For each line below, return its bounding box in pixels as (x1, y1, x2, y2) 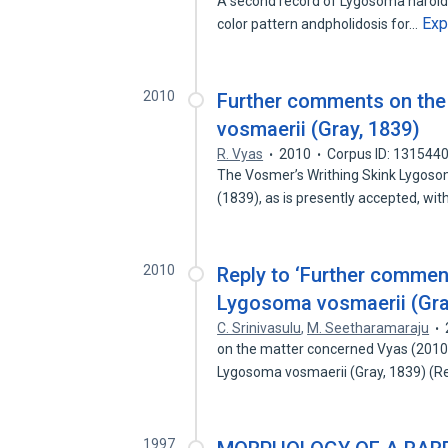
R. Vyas (217, 146, 264, 162)
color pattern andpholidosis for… (217, 16, 422, 32)
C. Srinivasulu (217, 320, 302, 336)
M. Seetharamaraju (307, 320, 430, 336)
